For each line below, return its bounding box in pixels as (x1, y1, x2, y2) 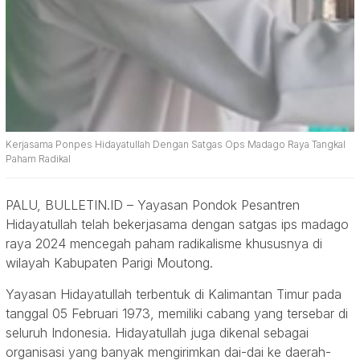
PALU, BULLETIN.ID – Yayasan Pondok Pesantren (6, 197, 300, 214)
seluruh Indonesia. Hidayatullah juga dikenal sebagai (6, 325, 309, 342)
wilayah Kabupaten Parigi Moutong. (6, 255, 217, 272)
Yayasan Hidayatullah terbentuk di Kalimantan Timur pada (6, 286, 342, 303)
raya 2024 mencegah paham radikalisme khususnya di (6, 235, 322, 252)
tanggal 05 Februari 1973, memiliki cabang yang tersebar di (6, 305, 348, 322)
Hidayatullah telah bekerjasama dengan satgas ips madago (6, 216, 349, 233)
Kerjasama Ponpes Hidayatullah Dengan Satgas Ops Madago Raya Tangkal (6, 138, 346, 151)
